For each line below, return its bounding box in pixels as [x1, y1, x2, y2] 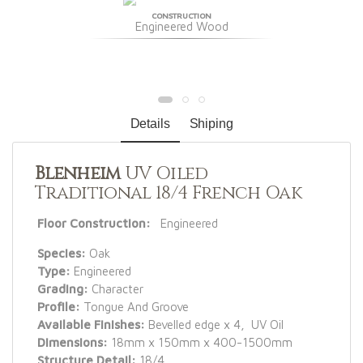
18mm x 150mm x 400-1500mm [108, 335, 293, 349]
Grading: [37, 281, 88, 296]
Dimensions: [37, 335, 108, 349]
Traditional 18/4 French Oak [35, 181, 302, 205]
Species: [37, 246, 86, 260]
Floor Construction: [37, 216, 157, 230]
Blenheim [35, 161, 121, 186]
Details [130, 116, 170, 130]
